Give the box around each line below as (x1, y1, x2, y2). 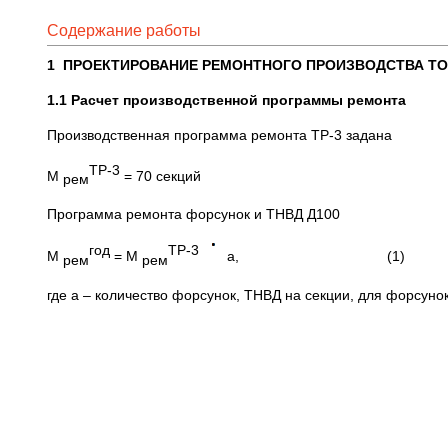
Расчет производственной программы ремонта (71, 92, 406, 108)
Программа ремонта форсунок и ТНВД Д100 (47, 206, 340, 223)
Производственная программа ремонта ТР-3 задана (47, 127, 392, 143)
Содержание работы (47, 22, 201, 39)
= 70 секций (124, 167, 201, 184)
